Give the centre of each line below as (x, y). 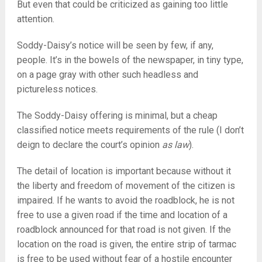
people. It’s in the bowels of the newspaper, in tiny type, (130, 60)
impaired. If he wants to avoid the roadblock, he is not (125, 200)
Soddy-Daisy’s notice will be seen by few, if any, (115, 45)
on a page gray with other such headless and (107, 75)
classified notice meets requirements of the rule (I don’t (130, 130)
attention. (35, 19)
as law (175, 145)
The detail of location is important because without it (124, 171)
